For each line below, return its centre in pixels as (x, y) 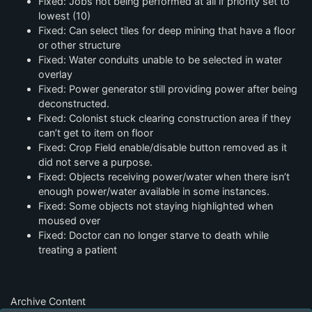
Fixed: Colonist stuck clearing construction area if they (165, 118)
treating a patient (78, 250)
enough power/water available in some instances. (154, 192)
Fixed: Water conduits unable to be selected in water (160, 60)
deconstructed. (74, 104)
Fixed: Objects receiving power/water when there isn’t (164, 177)
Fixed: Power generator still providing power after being (168, 89)
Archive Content (48, 302)
